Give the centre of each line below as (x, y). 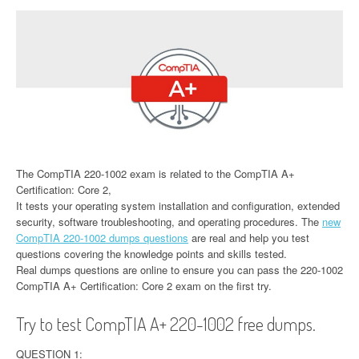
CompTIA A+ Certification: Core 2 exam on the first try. (144, 285)
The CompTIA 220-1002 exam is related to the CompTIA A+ (155, 173)
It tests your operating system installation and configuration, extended (178, 205)
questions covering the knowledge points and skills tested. (151, 253)
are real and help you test (249, 237)
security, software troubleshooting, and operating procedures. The (169, 221)
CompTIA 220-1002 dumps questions (102, 237)
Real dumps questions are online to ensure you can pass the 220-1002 (179, 269)
